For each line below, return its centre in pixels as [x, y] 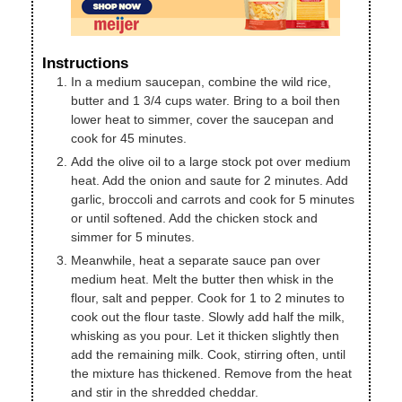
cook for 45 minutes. [129, 139]
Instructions [85, 64]
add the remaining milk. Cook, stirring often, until [208, 355]
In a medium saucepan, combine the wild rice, [201, 82]
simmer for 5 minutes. [133, 237]
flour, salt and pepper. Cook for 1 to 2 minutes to [208, 298]
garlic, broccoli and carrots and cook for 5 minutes [213, 200]
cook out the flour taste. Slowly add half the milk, [208, 317]
